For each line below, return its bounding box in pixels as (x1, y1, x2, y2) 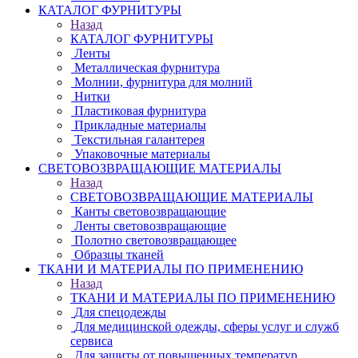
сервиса (70, 334, 113, 348)
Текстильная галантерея (74, 133, 205, 146)
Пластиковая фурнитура (74, 104, 206, 117)
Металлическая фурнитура (74, 61, 220, 74)
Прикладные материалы (74, 118, 206, 132)
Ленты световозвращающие (74, 219, 226, 233)
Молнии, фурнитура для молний (74, 75, 253, 89)
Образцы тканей (74, 248, 164, 261)
